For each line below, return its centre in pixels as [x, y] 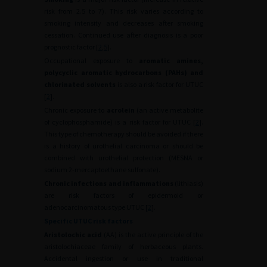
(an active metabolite [169, 110]
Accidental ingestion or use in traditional [124, 258]
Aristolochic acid [73, 235]
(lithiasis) [188, 183]
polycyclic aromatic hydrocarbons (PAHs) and [124, 72]
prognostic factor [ [71, 47]
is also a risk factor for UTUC [159, 84]
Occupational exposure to [91, 60]
